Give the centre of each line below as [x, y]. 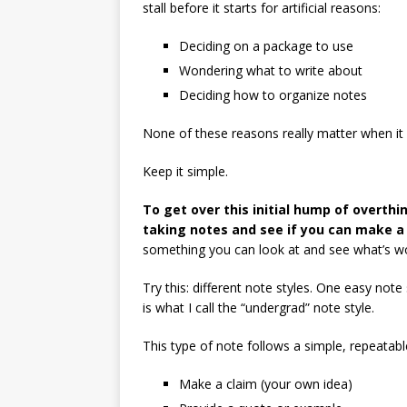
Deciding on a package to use [266, 46]
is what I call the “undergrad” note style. [258, 308]
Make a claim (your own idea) [266, 384]
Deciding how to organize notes [273, 95]
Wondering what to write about [271, 71]
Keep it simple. [185, 172]
